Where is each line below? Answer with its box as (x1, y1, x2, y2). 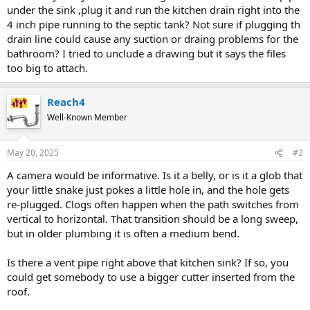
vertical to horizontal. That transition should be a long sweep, (7, 212, 298, 226)
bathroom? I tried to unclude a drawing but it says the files (7, 46, 286, 60)
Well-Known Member (47, 111, 127, 123)
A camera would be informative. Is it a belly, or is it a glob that (7, 168, 302, 182)
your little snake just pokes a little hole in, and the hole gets (7, 183, 289, 197)
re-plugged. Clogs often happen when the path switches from (7, 197, 299, 211)
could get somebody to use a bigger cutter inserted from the (7, 270, 295, 284)
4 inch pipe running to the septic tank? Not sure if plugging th (7, 17, 300, 31)
